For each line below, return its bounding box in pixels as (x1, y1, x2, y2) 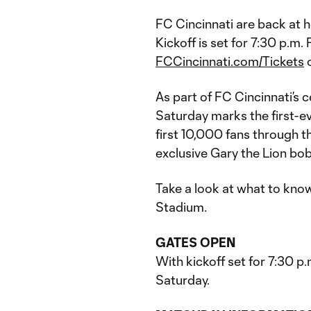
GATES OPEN (155, 235, 235, 250)
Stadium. (155, 199, 207, 215)
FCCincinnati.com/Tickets (155, 53, 304, 69)
